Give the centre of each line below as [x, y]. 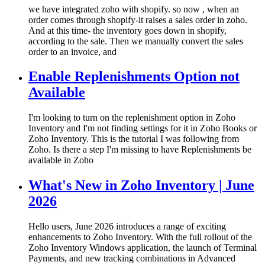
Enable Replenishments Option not [134, 77]
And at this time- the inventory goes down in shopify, [127, 30]
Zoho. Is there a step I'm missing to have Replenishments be [140, 150]
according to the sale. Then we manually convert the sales [136, 41]
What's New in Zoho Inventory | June [141, 185]
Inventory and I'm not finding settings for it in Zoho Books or [143, 128]
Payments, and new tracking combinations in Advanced [132, 258]
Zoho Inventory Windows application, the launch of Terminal [143, 248]
